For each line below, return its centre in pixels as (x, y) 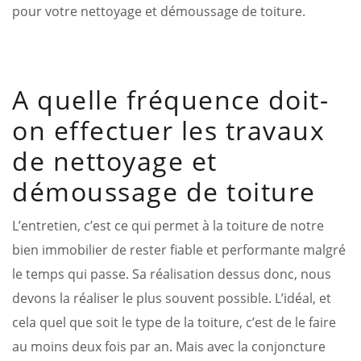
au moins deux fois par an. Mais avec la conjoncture (169, 346)
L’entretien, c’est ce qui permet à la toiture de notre (168, 225)
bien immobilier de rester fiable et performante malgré (179, 249)
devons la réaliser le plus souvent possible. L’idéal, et (172, 298)
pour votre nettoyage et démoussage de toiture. (159, 11)
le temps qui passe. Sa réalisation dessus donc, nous (172, 274)
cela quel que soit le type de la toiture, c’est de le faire (174, 322)
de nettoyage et (115, 160)
